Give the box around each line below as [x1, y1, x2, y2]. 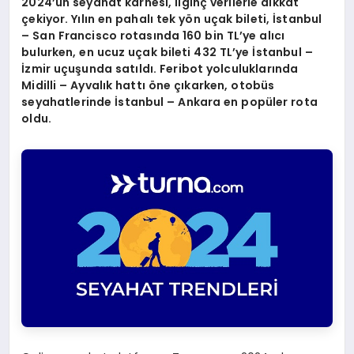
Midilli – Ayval [21, 77, 103, 94]
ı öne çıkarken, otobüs [141, 77, 275, 94]
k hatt [106, 77, 142, 94]
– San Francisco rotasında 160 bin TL [21, 28, 240, 44]
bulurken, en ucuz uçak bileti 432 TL [21, 44, 233, 61]
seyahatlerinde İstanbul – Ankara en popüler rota [21, 94, 318, 111]
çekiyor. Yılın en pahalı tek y [21, 11, 186, 28]
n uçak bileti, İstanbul [193, 11, 322, 28]
